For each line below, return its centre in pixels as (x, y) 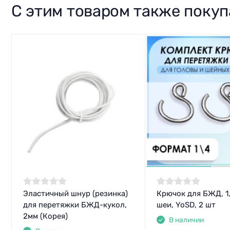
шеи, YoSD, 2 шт (186, 205)
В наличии (186, 220)
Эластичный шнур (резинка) (75, 194)
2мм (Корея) (45, 216)
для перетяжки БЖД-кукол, (75, 205)
